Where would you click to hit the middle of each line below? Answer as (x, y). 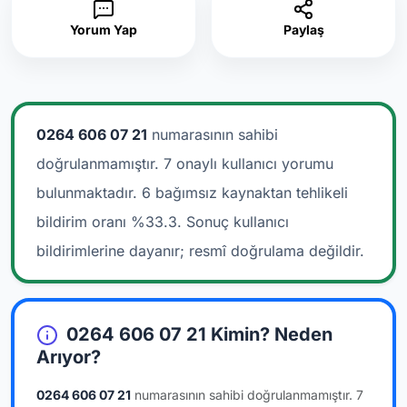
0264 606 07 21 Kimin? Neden (197, 334)
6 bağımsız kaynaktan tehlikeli (245, 192)
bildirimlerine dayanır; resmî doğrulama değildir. (200, 250)
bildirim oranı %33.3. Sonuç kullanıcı (163, 221)
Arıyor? (69, 357)
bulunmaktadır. (87, 192)
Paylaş (303, 29)
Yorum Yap (104, 29)
